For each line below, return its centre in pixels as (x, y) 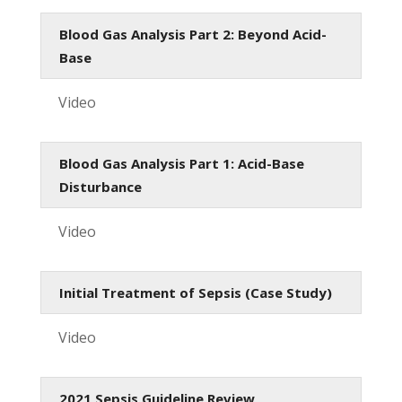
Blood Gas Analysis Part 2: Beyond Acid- (192, 34)
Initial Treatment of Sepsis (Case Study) (195, 292)
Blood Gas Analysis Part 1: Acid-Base (181, 163)
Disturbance (100, 186)
